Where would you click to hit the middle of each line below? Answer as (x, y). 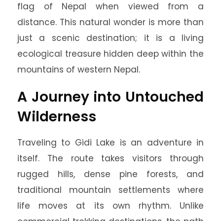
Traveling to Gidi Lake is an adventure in (110, 143)
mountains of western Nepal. (79, 70)
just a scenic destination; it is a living (110, 38)
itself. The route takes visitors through (110, 158)
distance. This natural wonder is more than (110, 22)
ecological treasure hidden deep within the (110, 54)
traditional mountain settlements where (110, 190)
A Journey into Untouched (110, 97)
